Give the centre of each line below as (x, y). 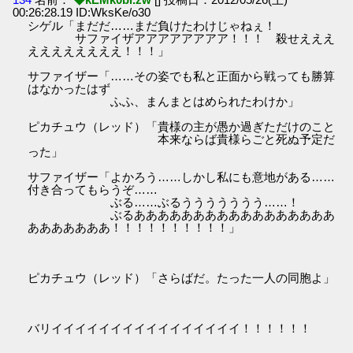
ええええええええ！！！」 (99, 50)
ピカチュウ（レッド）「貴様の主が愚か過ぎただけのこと (182, 126)
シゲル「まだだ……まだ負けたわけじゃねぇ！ (152, 25)
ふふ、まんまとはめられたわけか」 (164, 101)
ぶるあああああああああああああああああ (182, 214)
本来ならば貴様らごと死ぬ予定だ (182, 139)
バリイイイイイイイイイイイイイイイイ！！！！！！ (170, 328)
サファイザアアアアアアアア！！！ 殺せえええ (182, 38)
